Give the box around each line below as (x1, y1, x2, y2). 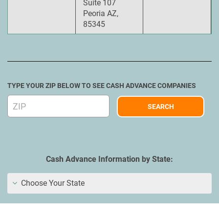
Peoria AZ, (83, 9, 118, 18)
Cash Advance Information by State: (46, 154, 173, 164)
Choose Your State (19, 178, 85, 188)
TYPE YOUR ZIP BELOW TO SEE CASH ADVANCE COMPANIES (7, 82, 196, 89)
